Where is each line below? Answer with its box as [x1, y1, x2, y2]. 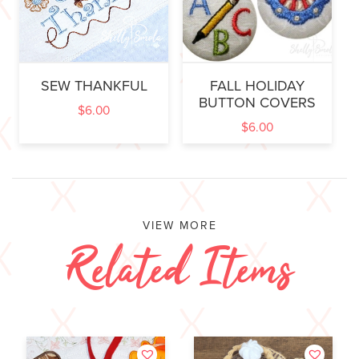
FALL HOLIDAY [210, 76, 305, 95]
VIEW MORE [142, 218, 217, 232]
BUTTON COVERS [199, 93, 316, 111]
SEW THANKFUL [40, 76, 147, 95]
